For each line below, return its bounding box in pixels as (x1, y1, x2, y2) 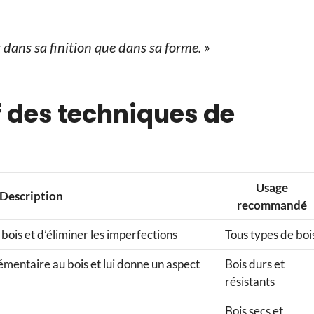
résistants (225, 273, 275, 289)
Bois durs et (225, 256, 285, 271)
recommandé (237, 197, 307, 212)
